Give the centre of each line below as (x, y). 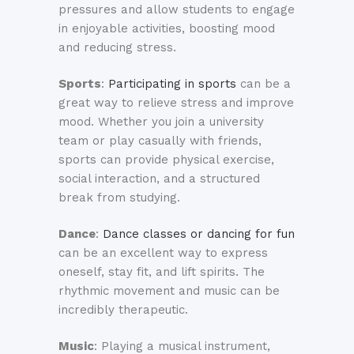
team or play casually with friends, (160, 141)
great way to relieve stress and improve (176, 103)
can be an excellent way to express (163, 253)
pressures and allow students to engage (177, 10)
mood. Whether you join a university (161, 122)
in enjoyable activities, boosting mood (167, 29)
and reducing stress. (117, 48)
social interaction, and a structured (159, 179)
